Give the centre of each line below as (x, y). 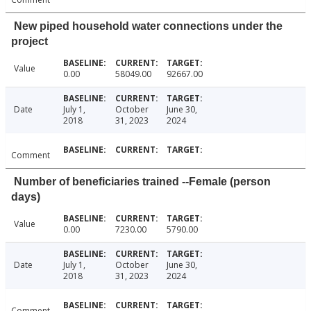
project (30, 42)
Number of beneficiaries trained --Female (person (142, 182)
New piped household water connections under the (148, 26)
